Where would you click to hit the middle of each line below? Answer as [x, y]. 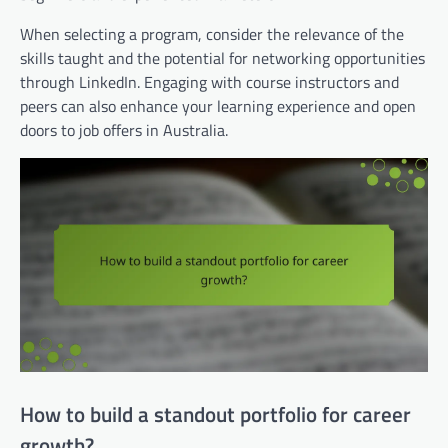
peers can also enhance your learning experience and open [218, 105]
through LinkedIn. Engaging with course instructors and [209, 81]
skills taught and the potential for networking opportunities [222, 57]
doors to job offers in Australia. [124, 129]
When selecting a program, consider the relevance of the [212, 33]
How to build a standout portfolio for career [215, 413]
